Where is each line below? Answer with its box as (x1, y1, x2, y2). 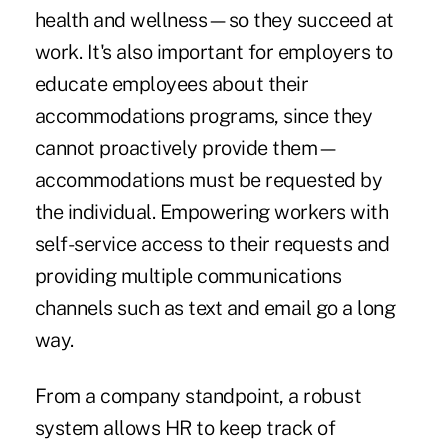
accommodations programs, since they (34, 104, 373, 129)
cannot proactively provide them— (34, 136, 339, 161)
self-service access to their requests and (34, 232, 390, 257)
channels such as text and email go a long (34, 296, 396, 321)
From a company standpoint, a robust (34, 384, 362, 409)
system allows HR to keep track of (34, 416, 336, 441)
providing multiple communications (34, 264, 342, 289)
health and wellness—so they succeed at (34, 8, 394, 33)
